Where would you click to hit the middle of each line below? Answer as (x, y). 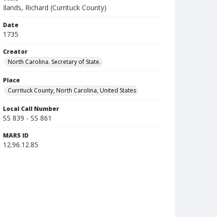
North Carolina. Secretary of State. (54, 62)
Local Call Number (31, 109)
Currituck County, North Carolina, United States (72, 90)
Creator (15, 52)
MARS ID (16, 135)
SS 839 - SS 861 (27, 118)
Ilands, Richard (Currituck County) (55, 8)
